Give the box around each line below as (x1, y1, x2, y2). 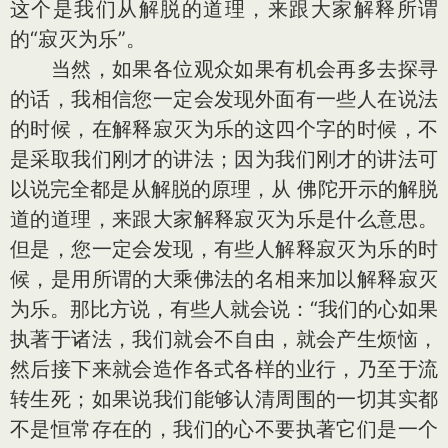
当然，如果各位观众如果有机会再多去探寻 (10, 57, 438, 81)
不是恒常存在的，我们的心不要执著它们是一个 (10, 417, 438, 441)
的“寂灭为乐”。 (10, 27, 146, 51)
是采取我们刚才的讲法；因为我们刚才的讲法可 (10, 147, 438, 171)
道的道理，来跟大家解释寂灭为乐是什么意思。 (10, 207, 438, 231)
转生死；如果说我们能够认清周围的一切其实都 (10, 387, 438, 411)
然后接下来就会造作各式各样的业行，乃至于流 (10, 357, 438, 381)
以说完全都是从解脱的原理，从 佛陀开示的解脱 (10, 177, 438, 201)
